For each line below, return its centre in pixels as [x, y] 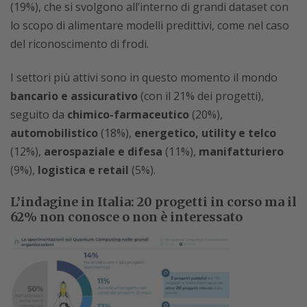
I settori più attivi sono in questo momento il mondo [144, 78]
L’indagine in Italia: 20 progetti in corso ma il [153, 202]
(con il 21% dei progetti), [201, 96]
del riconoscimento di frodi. [79, 44]
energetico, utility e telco [205, 133]
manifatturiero [241, 152]
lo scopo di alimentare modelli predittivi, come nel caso [150, 26]
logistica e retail [83, 170]
